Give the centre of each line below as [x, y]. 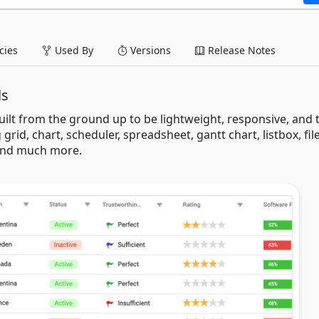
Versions [149, 50]
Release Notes [240, 50]
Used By [73, 50]
